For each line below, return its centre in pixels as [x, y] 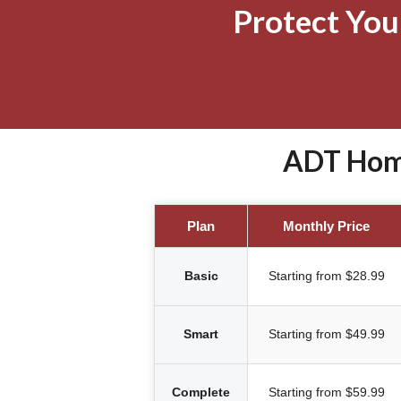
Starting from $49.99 [326, 333]
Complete [201, 392]
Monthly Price [326, 226]
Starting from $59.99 [326, 392]
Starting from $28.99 [326, 275]
